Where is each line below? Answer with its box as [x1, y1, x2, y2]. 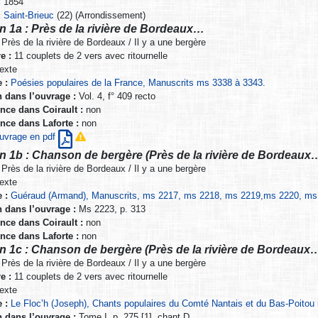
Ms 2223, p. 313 [75, 204, 146, 215]
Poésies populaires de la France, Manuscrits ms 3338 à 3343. [10, 77, 265, 89]
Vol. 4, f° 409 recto [75, 91, 155, 102]
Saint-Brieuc [4, 10, 55, 21]
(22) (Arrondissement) [54, 10, 146, 21]
